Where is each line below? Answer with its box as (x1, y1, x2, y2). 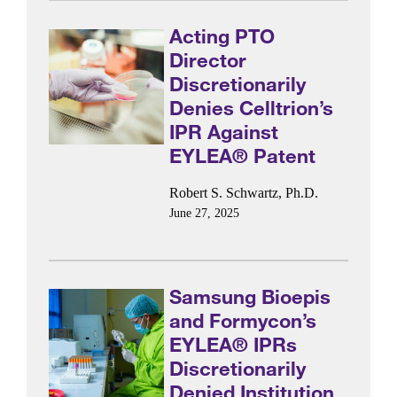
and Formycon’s (169, 307, 317, 332)
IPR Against (169, 120, 279, 144)
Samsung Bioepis (169, 284, 331, 308)
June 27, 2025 (169, 206, 240, 220)
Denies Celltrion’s (169, 96, 334, 121)
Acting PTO (169, 24, 276, 49)
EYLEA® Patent (169, 144, 316, 168)
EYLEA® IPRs (169, 331, 298, 356)
